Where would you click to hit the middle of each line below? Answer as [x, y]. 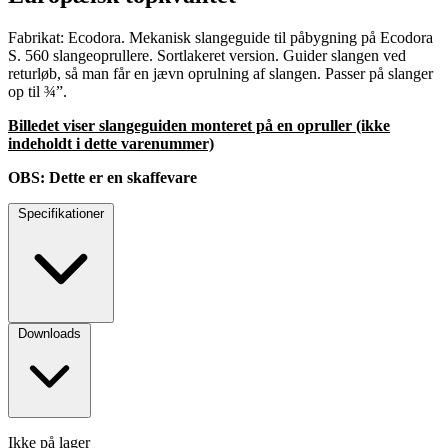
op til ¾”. [37, 91]
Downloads [49, 333]
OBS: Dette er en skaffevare [102, 177]
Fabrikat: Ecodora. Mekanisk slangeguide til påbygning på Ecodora [220, 37]
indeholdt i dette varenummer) [111, 143]
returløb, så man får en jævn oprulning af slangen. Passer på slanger [220, 73]
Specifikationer [61, 213]
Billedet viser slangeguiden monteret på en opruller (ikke [199, 125]
